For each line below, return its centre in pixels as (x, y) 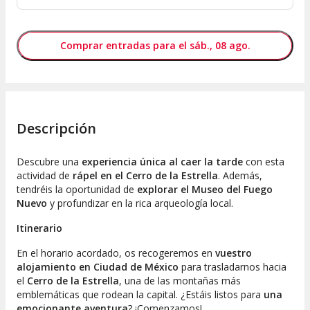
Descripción (56, 129)
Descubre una (49, 162)
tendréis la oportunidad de (77, 190)
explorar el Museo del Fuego (205, 190)
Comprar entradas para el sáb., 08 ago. (155, 45)
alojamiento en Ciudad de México (98, 267)
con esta (264, 162)
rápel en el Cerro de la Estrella (145, 176)
